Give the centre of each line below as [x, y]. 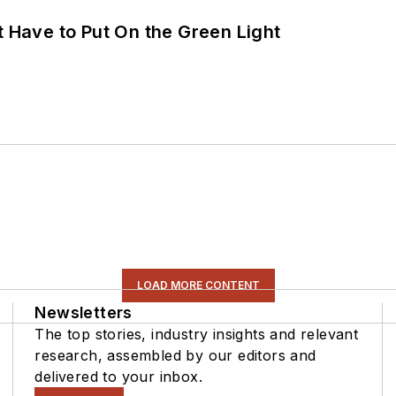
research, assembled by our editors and [175, 355]
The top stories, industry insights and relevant [197, 334]
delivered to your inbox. [118, 376]
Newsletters [84, 312]
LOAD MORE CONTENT [198, 285]
